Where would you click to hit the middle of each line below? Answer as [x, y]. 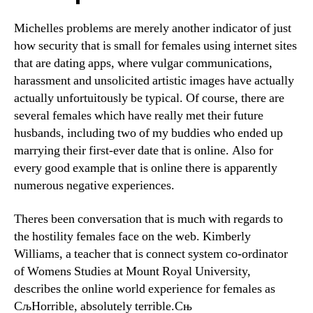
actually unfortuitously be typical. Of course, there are [149, 99]
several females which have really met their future [139, 116]
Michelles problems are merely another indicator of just [153, 29]
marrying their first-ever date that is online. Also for [144, 151]
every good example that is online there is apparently [146, 168]
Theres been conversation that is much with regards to [148, 219]
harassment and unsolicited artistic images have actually [154, 81]
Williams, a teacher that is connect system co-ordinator [151, 254]
